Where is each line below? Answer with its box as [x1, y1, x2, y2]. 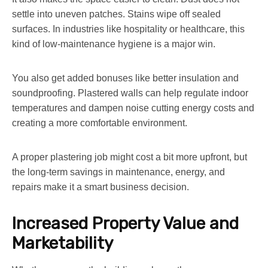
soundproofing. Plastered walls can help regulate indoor [12, 87, 248, 98]
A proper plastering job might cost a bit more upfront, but [12, 151, 247, 162]
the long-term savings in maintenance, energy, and [12, 166, 225, 177]
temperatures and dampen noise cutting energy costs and [12, 102, 254, 113]
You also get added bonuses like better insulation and [12, 72, 239, 83]
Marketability [12, 233, 113, 253]
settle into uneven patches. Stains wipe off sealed [12, 8, 221, 19]
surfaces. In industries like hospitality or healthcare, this [12, 23, 245, 34]
